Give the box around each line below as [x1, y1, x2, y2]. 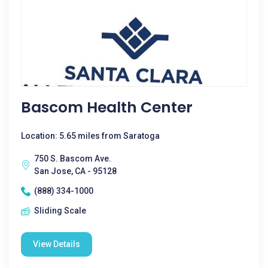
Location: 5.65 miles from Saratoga [21, 131, 160, 141]
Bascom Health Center [21, 97, 193, 118]
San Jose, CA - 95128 [34, 166, 117, 176]
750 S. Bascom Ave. [34, 154, 111, 163]
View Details [33, 239, 80, 249]
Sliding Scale [34, 206, 86, 215]
